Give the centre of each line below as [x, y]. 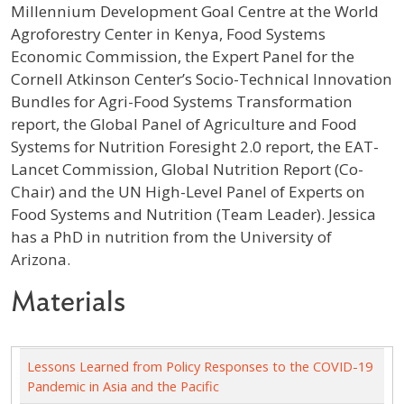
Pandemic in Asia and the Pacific [123, 386]
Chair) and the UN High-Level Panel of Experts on [188, 191]
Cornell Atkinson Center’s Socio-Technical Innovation [202, 78]
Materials [68, 302]
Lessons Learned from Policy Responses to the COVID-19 [199, 367]
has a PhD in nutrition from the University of [171, 236]
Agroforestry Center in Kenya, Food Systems [168, 33]
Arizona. [41, 259]
